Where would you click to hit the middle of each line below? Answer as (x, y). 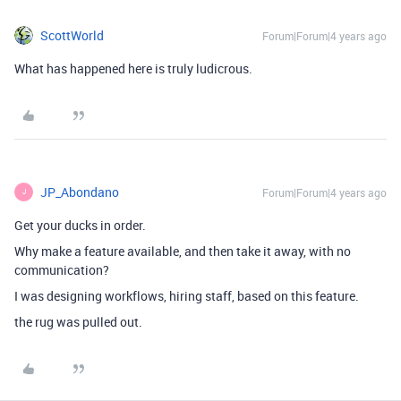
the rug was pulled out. (78, 321)
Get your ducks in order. (80, 225)
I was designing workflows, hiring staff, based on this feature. (187, 295)
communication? (62, 269)
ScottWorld (72, 35)
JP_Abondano (80, 192)
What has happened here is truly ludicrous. (133, 68)
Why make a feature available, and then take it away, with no (183, 251)
